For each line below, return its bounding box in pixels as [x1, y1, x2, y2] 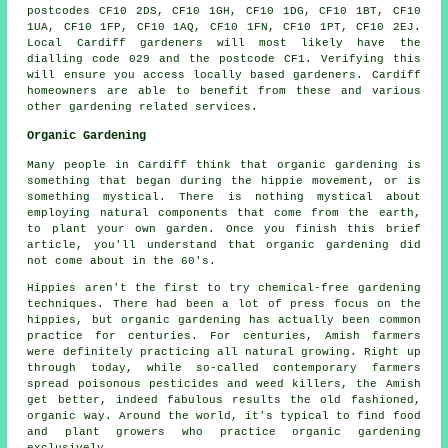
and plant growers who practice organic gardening [27, 425, 421, 438]
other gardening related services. [27, 100, 259, 113]
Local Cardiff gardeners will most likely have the [27, 36, 421, 49]
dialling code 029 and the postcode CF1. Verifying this [27, 52, 421, 65]
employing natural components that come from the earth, [27, 206, 421, 219]
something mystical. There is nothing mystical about [27, 190, 421, 203]
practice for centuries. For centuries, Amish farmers [27, 329, 421, 342]
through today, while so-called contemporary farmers [27, 361, 421, 374]
